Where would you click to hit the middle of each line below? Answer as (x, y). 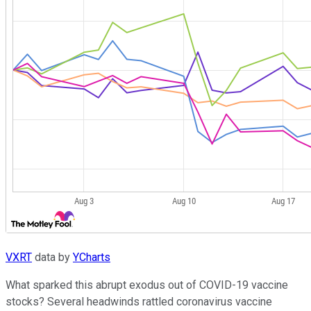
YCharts (92, 258)
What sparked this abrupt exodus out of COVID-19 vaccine (147, 285)
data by (52, 258)
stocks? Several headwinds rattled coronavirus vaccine (139, 302)
